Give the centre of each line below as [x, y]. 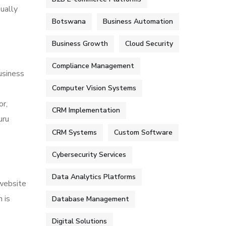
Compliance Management [93, 66]
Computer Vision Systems [94, 88]
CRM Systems [74, 132]
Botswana [69, 21]
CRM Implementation [86, 110]
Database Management [91, 199]
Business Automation [138, 21]
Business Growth [80, 44]
